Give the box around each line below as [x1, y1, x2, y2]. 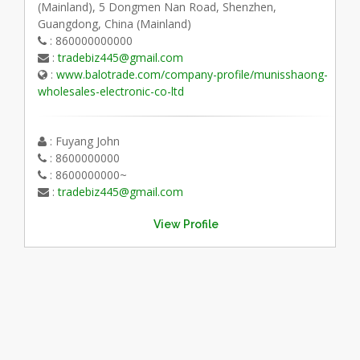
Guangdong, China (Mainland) [37, 16, 191, 32]
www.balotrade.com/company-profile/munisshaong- [55, 67, 328, 83]
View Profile [153, 217, 219, 231]
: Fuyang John [46, 133, 120, 149]
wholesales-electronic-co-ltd [37, 84, 184, 100]
